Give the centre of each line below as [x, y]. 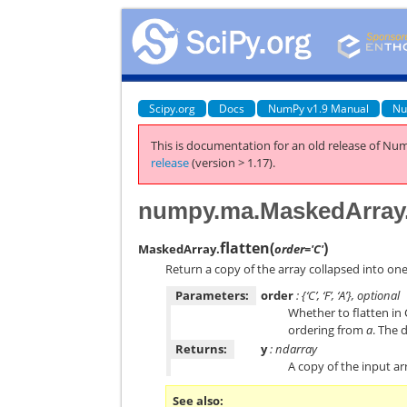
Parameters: [213, 295]
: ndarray [293, 349]
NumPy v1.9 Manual [319, 108]
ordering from [328, 330]
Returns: [202, 349]
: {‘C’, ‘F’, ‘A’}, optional [347, 295]
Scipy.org [173, 108]
